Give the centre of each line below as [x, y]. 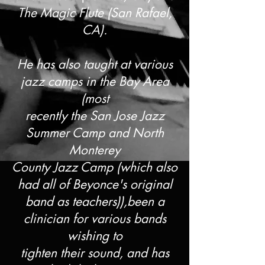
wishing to [95, 236]
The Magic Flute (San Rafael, [95, 13]
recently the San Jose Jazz [95, 116]
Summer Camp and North [95, 133]
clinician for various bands [95, 219]
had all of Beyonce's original [95, 184]
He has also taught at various [95, 64]
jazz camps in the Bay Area [95, 81]
